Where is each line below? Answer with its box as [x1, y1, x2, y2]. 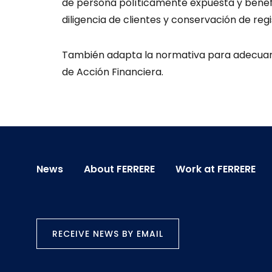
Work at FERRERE [175, 162, 256, 176]
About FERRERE [84, 162, 155, 176]
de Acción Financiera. [62, 65, 163, 79]
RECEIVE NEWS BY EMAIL [52, 228, 163, 240]
